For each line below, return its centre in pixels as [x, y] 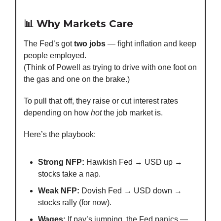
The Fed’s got [49, 44]
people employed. [55, 56]
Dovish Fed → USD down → [131, 191]
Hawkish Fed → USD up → [133, 162]
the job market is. [132, 113]
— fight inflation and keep [151, 44]
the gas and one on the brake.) [77, 79]
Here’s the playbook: [60, 135]
